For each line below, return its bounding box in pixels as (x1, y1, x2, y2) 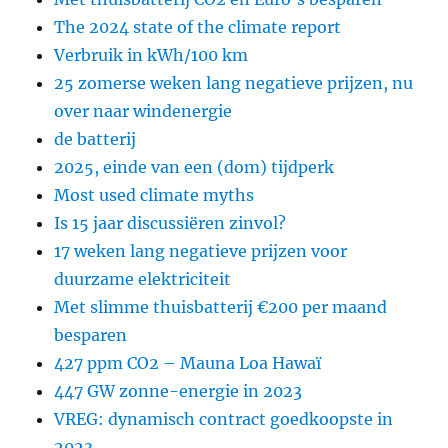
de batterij (54, 128, 137, 149)
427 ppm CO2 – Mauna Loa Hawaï (54, 352, 322, 373)
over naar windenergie (54, 100, 233, 121)
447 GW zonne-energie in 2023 (54, 380, 303, 401)
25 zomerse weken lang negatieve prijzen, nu (54, 72, 414, 93)
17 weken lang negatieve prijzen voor (54, 240, 348, 261)
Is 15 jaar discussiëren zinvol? (54, 212, 287, 233)
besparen (54, 324, 128, 345)
